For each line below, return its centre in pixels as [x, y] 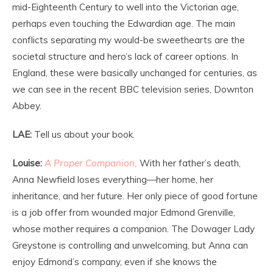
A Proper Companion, [91, 163]
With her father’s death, [189, 163]
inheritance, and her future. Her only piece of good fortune [135, 196]
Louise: [27, 163]
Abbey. [27, 105]
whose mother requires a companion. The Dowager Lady [133, 229]
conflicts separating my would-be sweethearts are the [129, 40]
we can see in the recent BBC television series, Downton [133, 89]
